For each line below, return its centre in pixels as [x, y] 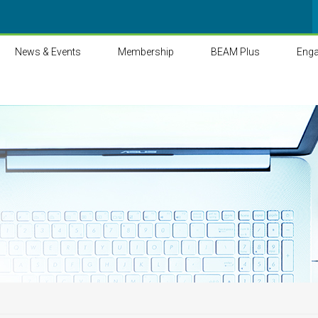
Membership [146, 52]
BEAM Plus [235, 52]
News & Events [48, 52]
